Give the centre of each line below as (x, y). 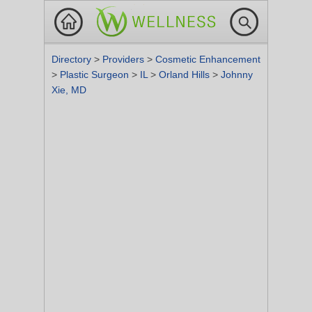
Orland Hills (186, 75)
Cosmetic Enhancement (208, 59)
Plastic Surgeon (96, 75)
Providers (125, 59)
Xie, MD (69, 90)
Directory (73, 59)
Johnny (237, 75)
